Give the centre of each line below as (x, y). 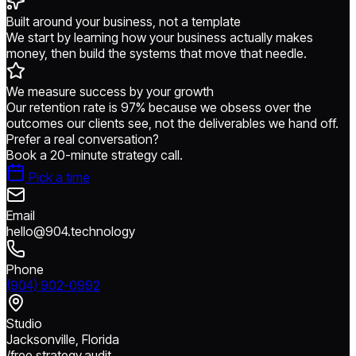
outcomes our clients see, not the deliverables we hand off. (172, 123)
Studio (24, 323)
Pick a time (58, 177)
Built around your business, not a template (124, 21)
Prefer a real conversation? (83, 139)
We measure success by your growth (110, 91)
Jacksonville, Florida (63, 339)
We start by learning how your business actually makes (160, 37)
